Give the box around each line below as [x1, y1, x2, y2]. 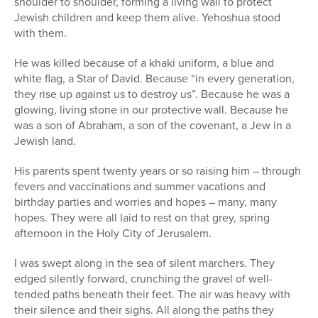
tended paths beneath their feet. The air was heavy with [14, 286, 290, 303]
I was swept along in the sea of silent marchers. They [14, 255, 275, 272]
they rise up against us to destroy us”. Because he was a [14, 86, 290, 103]
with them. [14, 25, 67, 42]
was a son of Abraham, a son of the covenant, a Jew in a [14, 117, 291, 134]
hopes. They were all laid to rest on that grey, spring [14, 209, 270, 226]
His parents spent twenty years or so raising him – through [14, 163, 301, 180]
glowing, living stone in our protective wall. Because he [14, 102, 288, 119]
